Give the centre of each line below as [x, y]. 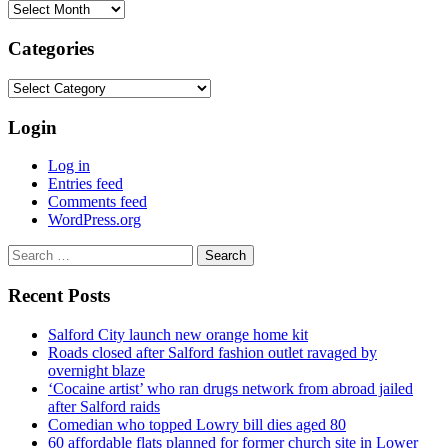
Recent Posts [59, 296]
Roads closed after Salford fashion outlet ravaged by [212, 352]
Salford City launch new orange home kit [178, 334]
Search [28, 253]
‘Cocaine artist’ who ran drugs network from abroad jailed [230, 388]
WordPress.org [94, 220]
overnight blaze [96, 370]
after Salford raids [104, 406]
